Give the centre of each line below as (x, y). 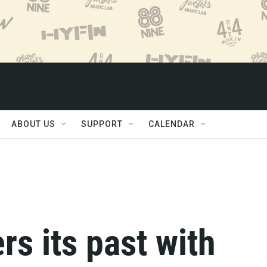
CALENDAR (172, 124)
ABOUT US (33, 124)
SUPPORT (102, 124)
